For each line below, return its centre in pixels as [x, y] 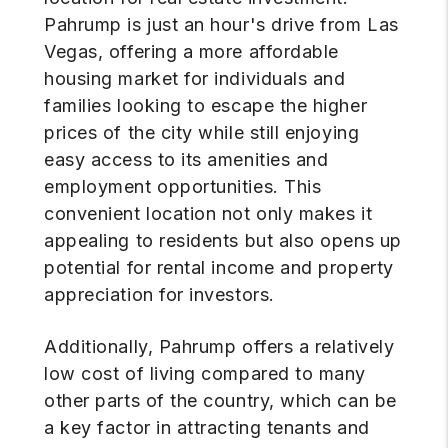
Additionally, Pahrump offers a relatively [219, 347]
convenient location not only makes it [208, 214]
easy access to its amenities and [186, 160]
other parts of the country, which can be [220, 401]
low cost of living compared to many [205, 374]
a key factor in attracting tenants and [207, 428]
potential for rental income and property [219, 268]
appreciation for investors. [159, 295]
